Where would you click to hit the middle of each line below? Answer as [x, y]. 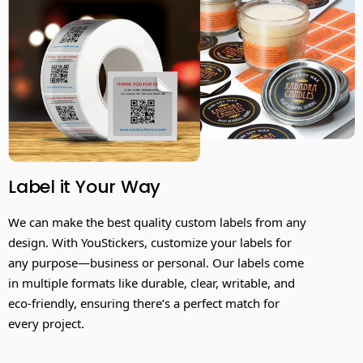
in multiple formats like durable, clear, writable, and [152, 282]
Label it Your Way [85, 186]
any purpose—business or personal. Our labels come [156, 262]
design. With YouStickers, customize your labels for [150, 242]
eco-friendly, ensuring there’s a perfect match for [144, 303]
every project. [46, 323]
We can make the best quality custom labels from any [157, 222]
